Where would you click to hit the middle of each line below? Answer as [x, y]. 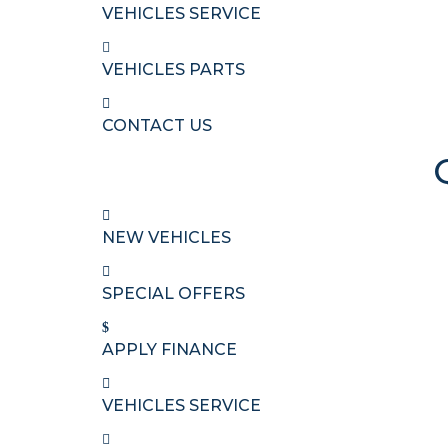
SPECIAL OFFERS [173, 293]
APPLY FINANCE [169, 349]
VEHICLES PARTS [173, 69]
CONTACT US [157, 125]
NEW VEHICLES [166, 237]
